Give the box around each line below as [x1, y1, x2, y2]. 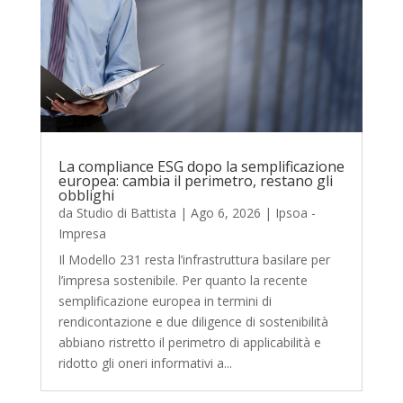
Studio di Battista [76, 203, 176, 221]
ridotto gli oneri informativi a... [58, 354, 232, 372]
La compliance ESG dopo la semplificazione [58, 156, 345, 176]
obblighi [58, 184, 114, 205]
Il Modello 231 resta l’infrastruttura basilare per [58, 250, 330, 268]
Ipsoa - [274, 203, 316, 221]
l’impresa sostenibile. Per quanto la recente [58, 271, 308, 289]
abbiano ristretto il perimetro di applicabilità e [58, 333, 321, 351]
